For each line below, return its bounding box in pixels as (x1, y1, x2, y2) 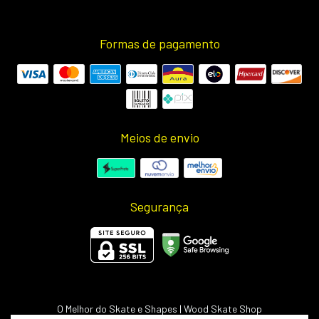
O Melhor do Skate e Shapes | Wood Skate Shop (57, 302, 262, 315)
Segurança (130, 198, 189, 214)
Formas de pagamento (99, 35, 220, 51)
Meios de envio (120, 129, 199, 145)
